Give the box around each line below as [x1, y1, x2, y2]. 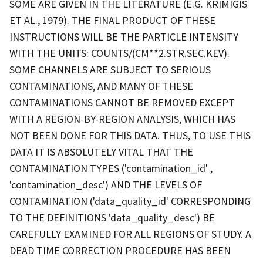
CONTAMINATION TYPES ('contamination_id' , [9, 161, 213, 175]
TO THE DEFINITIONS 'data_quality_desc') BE [9, 210, 215, 224]
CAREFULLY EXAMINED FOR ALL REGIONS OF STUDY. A [9, 227, 251, 241]
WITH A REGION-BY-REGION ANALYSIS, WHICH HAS [9, 112, 235, 126]
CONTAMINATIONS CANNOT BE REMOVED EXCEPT [9, 95, 235, 109]
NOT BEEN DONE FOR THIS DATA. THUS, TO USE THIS [9, 128, 251, 142]
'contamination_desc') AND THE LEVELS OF [9, 177, 202, 191]
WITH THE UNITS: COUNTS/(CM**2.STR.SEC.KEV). [9, 46, 230, 60]
